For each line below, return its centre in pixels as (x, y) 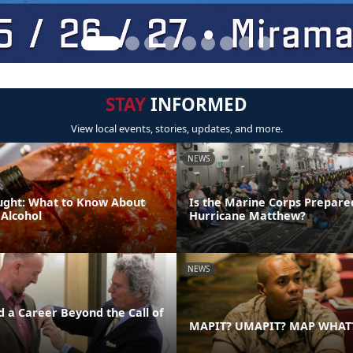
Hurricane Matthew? (247, 215)
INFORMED (197, 104)
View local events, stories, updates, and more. (176, 128)
